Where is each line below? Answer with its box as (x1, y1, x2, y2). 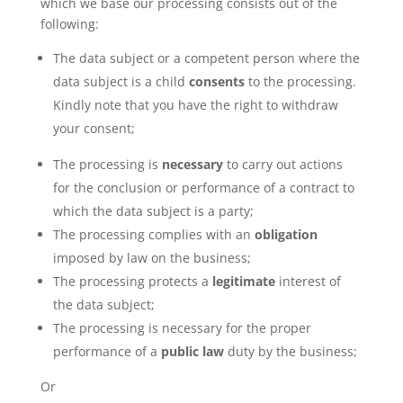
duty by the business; (227, 343, 361, 360)
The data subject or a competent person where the (52, 49, 360, 67)
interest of (274, 273, 341, 290)
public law (160, 343, 228, 360)
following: (40, 15, 99, 32)
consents (188, 73, 245, 90)
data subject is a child (52, 73, 189, 90)
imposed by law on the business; (52, 249, 251, 266)
